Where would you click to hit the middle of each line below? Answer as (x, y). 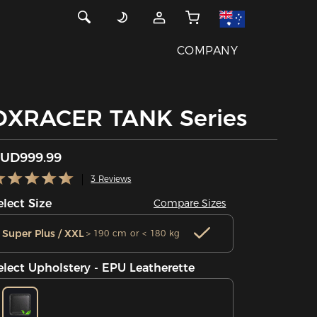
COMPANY (207, 51)
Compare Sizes (190, 203)
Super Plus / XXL (43, 234)
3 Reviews (111, 179)
